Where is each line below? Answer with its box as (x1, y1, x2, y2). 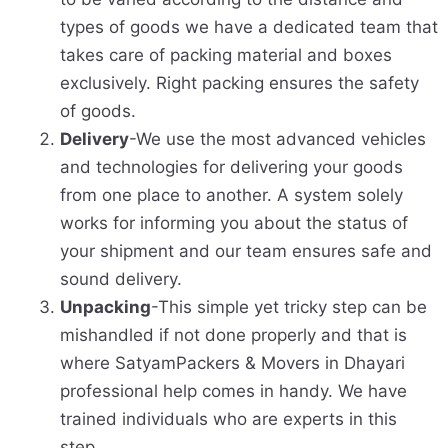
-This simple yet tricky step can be (151, 297, 427, 318)
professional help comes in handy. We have (60, 381, 407, 402)
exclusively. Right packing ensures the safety (60, 73, 419, 94)
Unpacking (60, 297, 151, 318)
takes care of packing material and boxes (60, 45, 392, 66)
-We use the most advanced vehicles (129, 129, 426, 150)
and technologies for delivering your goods (60, 157, 403, 178)
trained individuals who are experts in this (60, 409, 397, 430)
